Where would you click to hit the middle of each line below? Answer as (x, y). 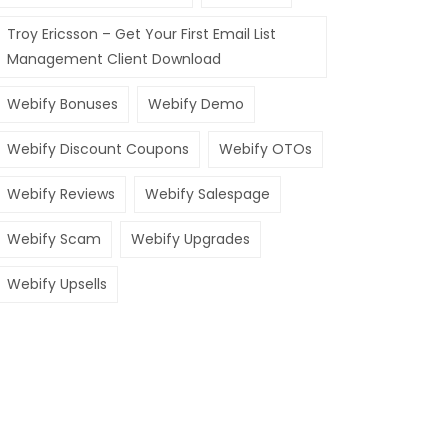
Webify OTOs (265, 149)
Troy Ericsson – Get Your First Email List (141, 34)
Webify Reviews (61, 194)
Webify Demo (196, 104)
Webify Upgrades (190, 239)
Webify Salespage (207, 194)
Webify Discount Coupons (98, 149)
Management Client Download (114, 59)
